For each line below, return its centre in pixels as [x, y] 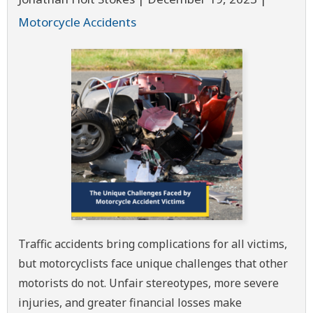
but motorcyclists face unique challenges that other [153, 263]
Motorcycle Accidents [77, 22]
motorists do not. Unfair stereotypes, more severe [148, 283]
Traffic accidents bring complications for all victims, [153, 244]
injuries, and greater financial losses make [130, 303]
